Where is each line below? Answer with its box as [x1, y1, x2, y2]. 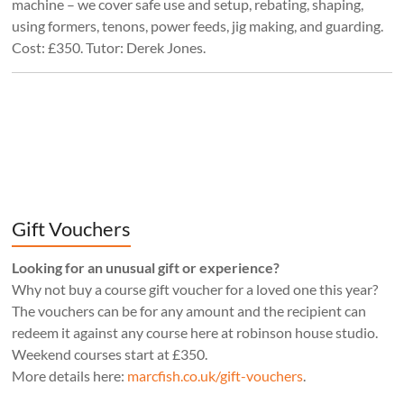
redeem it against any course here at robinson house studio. [12, 323, 379, 341]
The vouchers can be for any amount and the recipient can [12, 301, 367, 319]
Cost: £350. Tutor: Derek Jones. [12, 38, 207, 56]
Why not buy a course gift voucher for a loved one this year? [12, 280, 379, 298]
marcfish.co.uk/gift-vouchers [127, 366, 304, 384]
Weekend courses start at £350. [12, 344, 208, 363]
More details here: [12, 366, 128, 384]
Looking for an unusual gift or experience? [12, 258, 280, 276]
